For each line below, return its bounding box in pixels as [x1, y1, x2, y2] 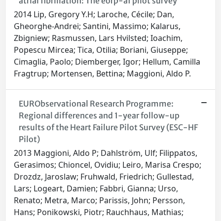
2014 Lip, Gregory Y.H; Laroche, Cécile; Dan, [14, 9, 174, 20]
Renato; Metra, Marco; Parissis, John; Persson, [14, 195, 185, 206]
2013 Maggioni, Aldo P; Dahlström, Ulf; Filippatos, [14, 147, 197, 159]
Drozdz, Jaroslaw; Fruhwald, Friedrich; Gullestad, [14, 171, 194, 183]
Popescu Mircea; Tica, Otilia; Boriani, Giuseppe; [14, 44, 188, 56]
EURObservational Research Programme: [18, 99, 174, 109]
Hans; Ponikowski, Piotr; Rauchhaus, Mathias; [14, 207, 184, 218]
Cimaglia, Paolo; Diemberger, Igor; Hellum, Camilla [14, 56, 200, 68]
